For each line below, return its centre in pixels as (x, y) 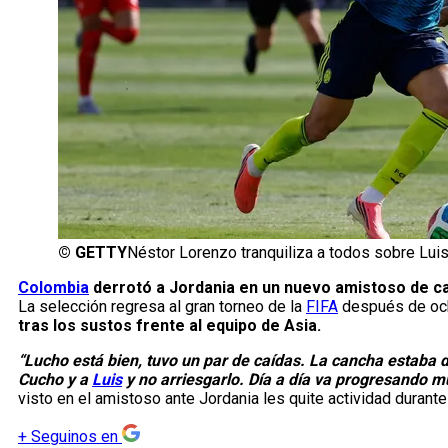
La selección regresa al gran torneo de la (162, 307)
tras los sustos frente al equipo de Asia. (169, 326)
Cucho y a (55, 380)
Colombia (53, 288)
